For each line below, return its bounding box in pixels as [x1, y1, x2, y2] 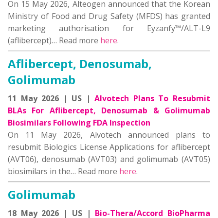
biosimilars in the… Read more [8, 166, 119, 177]
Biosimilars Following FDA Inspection [8, 117, 150, 128]
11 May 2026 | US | [8, 93, 95, 104]
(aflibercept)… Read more [8, 35, 100, 46]
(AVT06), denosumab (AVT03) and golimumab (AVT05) [8, 154, 210, 165]
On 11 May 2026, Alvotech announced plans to [8, 129, 210, 141]
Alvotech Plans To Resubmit [94, 93, 211, 104]
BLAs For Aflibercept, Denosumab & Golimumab [8, 105, 210, 116]
